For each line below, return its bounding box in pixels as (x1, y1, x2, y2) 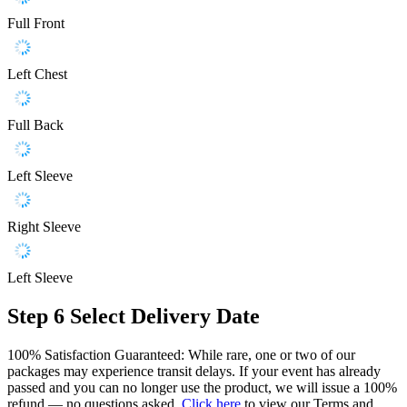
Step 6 (7, 303, 65, 328)
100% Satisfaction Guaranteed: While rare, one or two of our (7, 346, 355, 362)
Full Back (7, 117, 64, 134)
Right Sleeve (7, 219, 81, 235)
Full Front (7, 15, 65, 32)
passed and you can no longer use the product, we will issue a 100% (7, 379, 397, 395)
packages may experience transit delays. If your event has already (7, 362, 381, 379)
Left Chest (7, 66, 67, 83)
